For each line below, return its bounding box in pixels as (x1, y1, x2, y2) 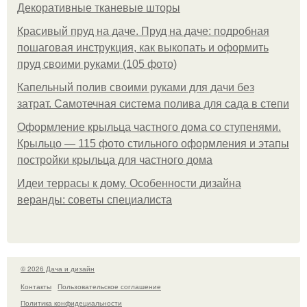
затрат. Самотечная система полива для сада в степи (17, 97, 289, 110)
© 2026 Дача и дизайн (21, 263, 95, 273)
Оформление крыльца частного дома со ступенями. (17, 121, 281, 133)
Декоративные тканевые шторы (17, 1, 180, 14)
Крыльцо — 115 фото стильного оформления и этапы (17, 137, 289, 149)
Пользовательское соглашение (58, 282, 161, 292)
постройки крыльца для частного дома (17, 153, 212, 166)
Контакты (21, 282, 51, 292)
